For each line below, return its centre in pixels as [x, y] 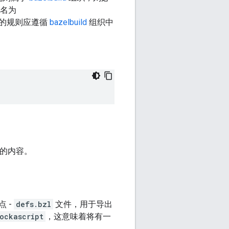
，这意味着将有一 [78, 216]
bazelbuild [68, 22]
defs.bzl [33, 204]
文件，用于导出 [83, 204]
